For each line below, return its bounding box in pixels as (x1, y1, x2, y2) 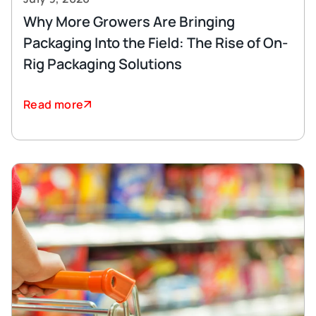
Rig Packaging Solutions (23, 54, 182, 73)
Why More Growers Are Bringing (23, 12, 235, 31)
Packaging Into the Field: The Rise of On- (23, 33, 288, 52)
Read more (23, 97, 84, 112)
